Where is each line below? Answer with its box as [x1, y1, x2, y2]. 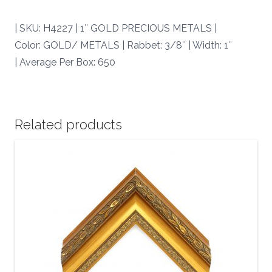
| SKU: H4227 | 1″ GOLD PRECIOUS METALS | [15, 22, 217, 35]
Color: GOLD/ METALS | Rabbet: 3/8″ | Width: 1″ [15, 39, 232, 52]
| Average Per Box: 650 [15, 56, 115, 69]
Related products [15, 117, 122, 133]
